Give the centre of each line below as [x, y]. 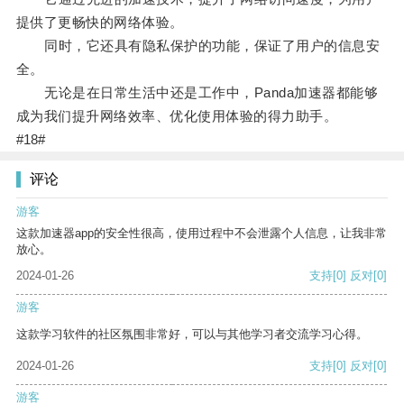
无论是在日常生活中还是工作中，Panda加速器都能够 [197, 93]
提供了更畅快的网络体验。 [100, 23]
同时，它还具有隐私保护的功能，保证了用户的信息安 [198, 46]
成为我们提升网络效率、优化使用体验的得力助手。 [177, 116]
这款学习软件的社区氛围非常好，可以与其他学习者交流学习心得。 [192, 335]
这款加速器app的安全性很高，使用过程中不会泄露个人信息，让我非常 [202, 234]
